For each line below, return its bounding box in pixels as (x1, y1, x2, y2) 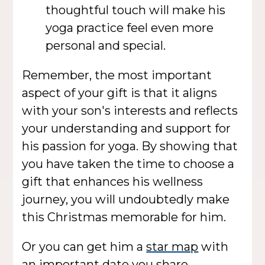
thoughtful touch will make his (46, 2, 226, 17)
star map (146, 239, 199, 254)
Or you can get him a (22, 239, 147, 254)
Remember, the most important (22, 67, 212, 82)
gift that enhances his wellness (22, 174, 203, 189)
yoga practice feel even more (46, 20, 214, 35)
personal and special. (46, 38, 166, 53)
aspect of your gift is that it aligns (22, 85, 218, 100)
